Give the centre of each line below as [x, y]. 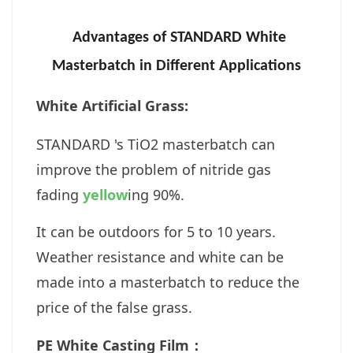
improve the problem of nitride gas [154, 169]
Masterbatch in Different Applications [176, 66]
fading [59, 194]
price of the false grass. [114, 307]
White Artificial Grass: [112, 105]
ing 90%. [156, 194]
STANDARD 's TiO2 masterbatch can [156, 144]
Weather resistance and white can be [160, 256]
